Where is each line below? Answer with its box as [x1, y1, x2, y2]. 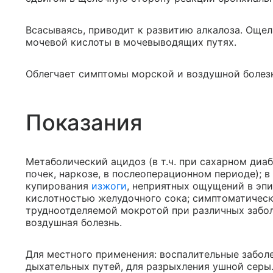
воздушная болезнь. [26, 216, 122, 229]
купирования [26, 180, 91, 192]
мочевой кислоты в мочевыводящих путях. [26, 36, 236, 48]
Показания [26, 109, 142, 136]
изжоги [91, 180, 127, 192]
